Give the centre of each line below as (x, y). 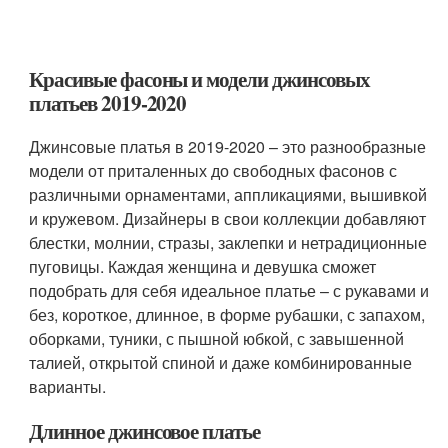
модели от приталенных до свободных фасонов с (213, 170)
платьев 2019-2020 (108, 102)
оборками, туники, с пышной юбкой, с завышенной (217, 338)
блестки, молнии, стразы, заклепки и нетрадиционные (228, 242)
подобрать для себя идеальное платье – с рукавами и (229, 290)
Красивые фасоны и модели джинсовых (199, 78)
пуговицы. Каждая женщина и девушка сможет (203, 266)
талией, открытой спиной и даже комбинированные (221, 362)
